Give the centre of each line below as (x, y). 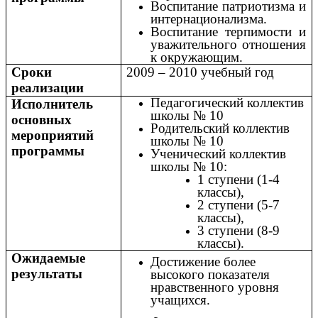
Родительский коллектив (220, 128)
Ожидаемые (49, 258)
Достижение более (203, 261)
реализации (48, 87)
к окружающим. (196, 57)
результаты (47, 273)
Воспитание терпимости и (228, 31)
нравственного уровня (214, 287)
